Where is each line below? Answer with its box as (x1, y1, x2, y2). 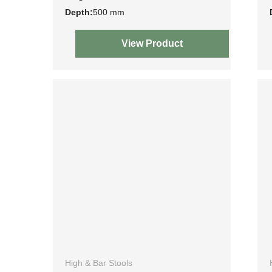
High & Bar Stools (65, 257, 132, 268)
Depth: (65, 7, 93, 18)
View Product (121, 38, 183, 49)
